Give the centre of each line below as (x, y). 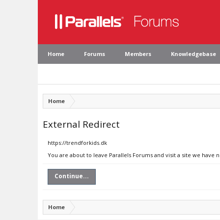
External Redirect (81, 124)
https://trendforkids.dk (77, 143)
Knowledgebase (193, 54)
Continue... (72, 176)
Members (138, 54)
